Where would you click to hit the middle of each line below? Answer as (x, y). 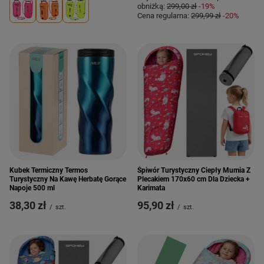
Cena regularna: (164, 16)
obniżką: (152, 6)
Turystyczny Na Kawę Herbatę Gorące (68, 179)
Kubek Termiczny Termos (49, 170)
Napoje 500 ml (32, 188)
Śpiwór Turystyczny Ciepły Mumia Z (194, 170)
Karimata (151, 188)
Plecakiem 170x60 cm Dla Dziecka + (194, 179)
